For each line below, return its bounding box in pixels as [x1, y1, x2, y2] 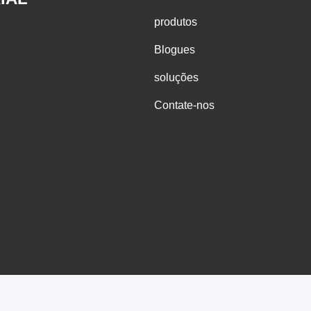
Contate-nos [154, 99, 215, 111]
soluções [154, 72, 199, 83]
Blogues [154, 44, 195, 56]
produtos [154, 16, 197, 28]
